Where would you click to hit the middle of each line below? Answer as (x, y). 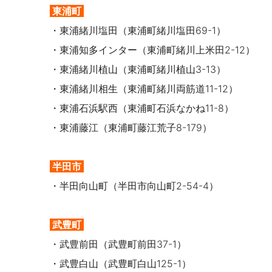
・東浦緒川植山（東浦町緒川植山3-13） (138, 70)
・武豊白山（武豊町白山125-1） (121, 264)
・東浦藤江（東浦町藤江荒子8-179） (131, 128)
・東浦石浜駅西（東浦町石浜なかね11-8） (142, 108)
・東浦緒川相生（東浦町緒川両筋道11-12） (144, 89)
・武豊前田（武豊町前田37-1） (118, 244)
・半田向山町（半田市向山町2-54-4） (134, 186)
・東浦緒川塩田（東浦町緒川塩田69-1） (138, 31)
